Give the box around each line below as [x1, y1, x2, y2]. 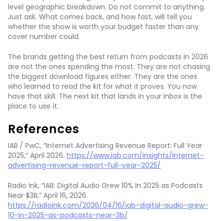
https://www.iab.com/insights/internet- [67, 150, 204, 160]
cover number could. [8, 32, 80, 41]
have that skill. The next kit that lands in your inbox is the [8, 91, 202, 101]
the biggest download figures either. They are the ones [8, 72, 197, 81]
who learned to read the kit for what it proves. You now [8, 81, 197, 91]
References [8, 121, 80, 137]
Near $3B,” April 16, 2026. [8, 190, 88, 200]
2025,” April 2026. [8, 150, 67, 160]
